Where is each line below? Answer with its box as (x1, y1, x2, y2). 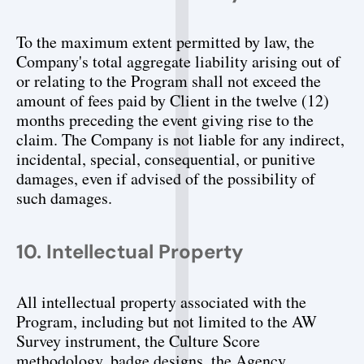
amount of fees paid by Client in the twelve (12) (16, 89, 329, 111)
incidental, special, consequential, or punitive (16, 148, 315, 170)
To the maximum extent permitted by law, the (16, 31, 314, 53)
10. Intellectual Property (16, 239, 244, 264)
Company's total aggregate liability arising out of (16, 50, 340, 72)
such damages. (16, 187, 112, 209)
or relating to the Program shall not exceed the (16, 70, 321, 92)
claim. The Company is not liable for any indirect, (16, 128, 344, 150)
